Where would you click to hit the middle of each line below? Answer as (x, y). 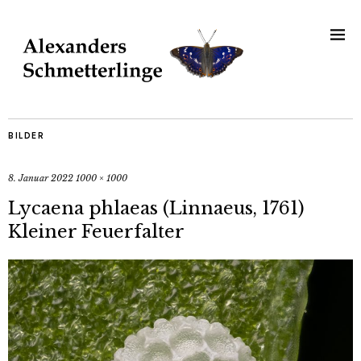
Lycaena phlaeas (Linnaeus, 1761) (156, 209)
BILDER (26, 136)
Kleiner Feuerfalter (96, 232)
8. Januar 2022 (41, 178)
